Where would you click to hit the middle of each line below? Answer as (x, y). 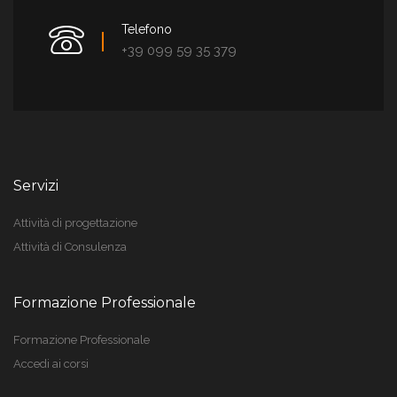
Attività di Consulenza (70, 247)
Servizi (36, 186)
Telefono (147, 29)
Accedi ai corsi (51, 364)
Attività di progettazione (75, 223)
